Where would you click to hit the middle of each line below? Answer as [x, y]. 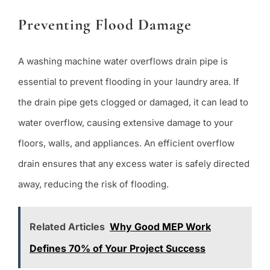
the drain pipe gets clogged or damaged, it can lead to [133, 102]
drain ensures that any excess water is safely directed [133, 163]
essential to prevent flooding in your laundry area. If [128, 81]
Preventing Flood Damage [105, 24]
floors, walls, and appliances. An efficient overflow [126, 143]
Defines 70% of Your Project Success [117, 248]
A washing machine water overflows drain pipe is [123, 61]
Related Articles [67, 226]
